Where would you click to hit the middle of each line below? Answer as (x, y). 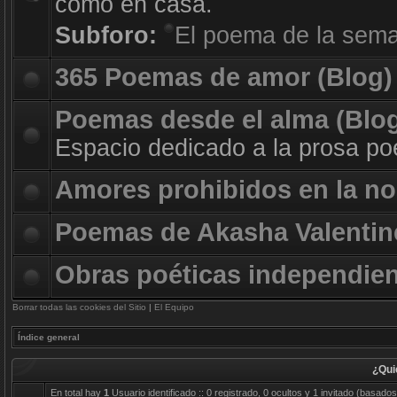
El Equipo (174, 307)
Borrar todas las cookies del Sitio (79, 307)
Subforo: (109, 35)
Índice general (49, 337)
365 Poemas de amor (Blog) (224, 77)
